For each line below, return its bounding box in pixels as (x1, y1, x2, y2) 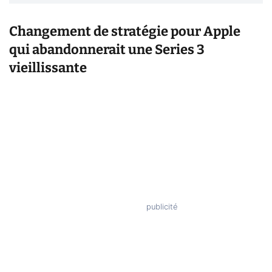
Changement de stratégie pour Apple (9, 23, 240, 40)
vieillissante (9, 59, 87, 76)
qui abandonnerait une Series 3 (9, 41, 205, 58)
